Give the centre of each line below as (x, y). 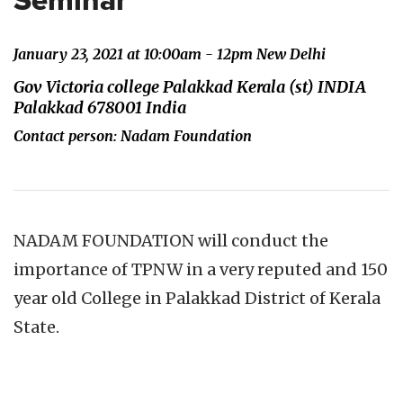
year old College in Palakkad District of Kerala (197, 298)
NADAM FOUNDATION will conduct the (171, 241)
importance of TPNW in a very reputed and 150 (201, 269)
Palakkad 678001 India (100, 107)
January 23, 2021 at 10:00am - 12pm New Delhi (170, 54)
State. (36, 327)
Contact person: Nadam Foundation (133, 136)
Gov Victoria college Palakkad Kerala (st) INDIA (190, 87)
